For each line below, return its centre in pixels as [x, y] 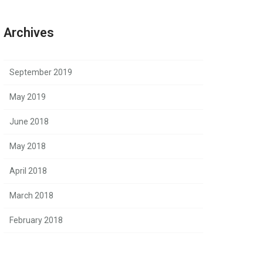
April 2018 [28, 171]
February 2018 [36, 220]
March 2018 [31, 195]
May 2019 [28, 97]
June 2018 [29, 122]
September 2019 [41, 72]
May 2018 [28, 146]
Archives [29, 33]
